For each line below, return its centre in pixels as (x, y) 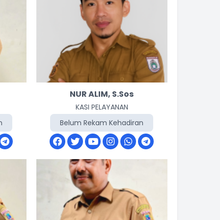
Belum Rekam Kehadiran (102, 123)
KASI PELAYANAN (102, 107)
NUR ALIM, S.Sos (102, 94)
